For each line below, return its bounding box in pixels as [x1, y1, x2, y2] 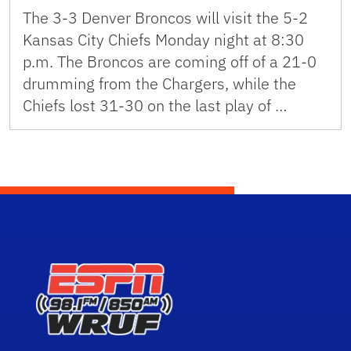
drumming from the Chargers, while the [23, 73, 296, 95]
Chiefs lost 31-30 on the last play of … [23, 95, 287, 117]
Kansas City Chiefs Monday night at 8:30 [23, 29, 304, 51]
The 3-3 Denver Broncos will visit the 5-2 [23, 7, 308, 29]
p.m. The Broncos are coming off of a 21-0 [23, 51, 317, 73]
